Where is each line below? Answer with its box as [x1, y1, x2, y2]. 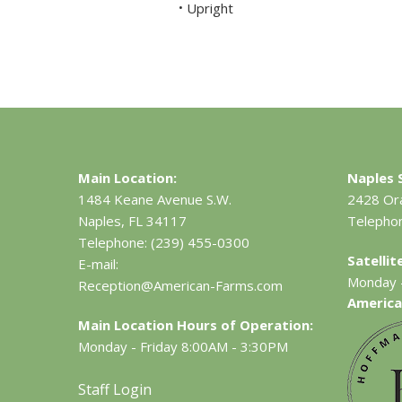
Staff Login [78, 380, 153, 400]
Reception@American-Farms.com [78, 276, 284, 295]
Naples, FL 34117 [78, 212, 188, 231]
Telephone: [78, 233, 148, 252]
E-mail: [78, 255, 119, 274]
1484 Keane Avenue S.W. [78, 190, 232, 209]
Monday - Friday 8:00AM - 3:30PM [78, 337, 289, 356]
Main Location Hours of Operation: [78, 316, 314, 335]
